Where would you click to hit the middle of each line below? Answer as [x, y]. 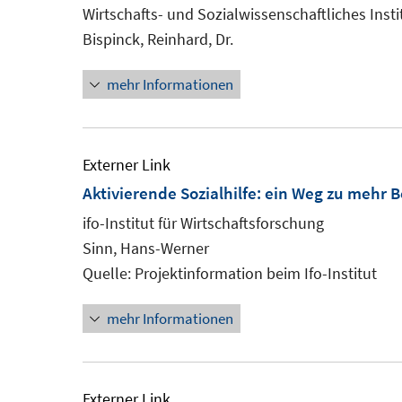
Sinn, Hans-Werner [146, 248]
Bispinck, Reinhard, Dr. [158, 39]
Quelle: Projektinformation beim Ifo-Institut [230, 273]
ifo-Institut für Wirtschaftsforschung [203, 223]
